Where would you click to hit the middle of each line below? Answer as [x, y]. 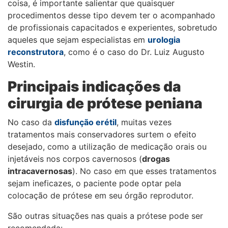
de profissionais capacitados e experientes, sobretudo [112, 28]
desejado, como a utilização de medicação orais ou [107, 147]
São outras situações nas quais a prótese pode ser [105, 216]
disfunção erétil [85, 122]
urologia [164, 40]
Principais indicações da [94, 87]
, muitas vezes [144, 122]
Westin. [21, 64]
